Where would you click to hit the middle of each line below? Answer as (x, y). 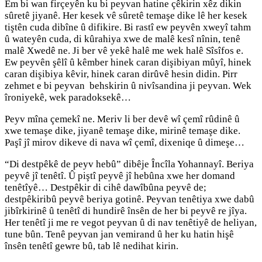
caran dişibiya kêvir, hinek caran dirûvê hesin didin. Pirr (121, 74)
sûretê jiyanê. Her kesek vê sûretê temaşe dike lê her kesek (126, 15)
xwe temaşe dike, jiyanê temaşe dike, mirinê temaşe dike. (123, 130)
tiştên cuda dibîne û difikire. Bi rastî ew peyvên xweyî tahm (128, 27)
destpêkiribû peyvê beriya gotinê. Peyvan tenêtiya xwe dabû (130, 199)
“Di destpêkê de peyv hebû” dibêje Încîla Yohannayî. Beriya (129, 164)
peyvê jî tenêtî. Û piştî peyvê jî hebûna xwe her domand (120, 175)
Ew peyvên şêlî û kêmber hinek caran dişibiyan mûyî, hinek (128, 62)
